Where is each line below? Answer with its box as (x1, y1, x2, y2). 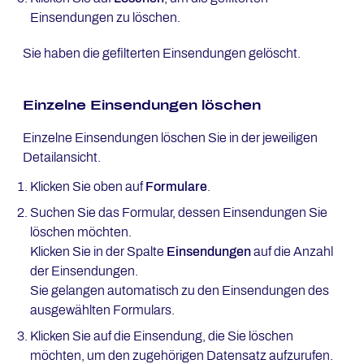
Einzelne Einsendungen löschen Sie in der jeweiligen (23, 131, 318, 145)
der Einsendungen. (29, 264, 138, 278)
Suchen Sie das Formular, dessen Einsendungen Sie (29, 206, 327, 219)
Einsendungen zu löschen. (29, 11, 180, 24)
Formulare (145, 180, 207, 193)
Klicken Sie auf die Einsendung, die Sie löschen (29, 329, 293, 343)
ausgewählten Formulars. (29, 303, 175, 317)
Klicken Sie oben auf (29, 180, 145, 193)
